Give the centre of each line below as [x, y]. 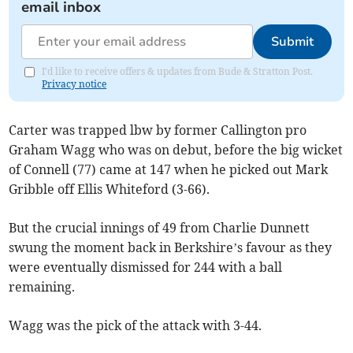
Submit [292, 42]
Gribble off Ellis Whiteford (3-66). [110, 190]
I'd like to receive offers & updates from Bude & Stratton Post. [178, 72]
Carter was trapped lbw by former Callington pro [158, 130]
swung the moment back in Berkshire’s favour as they [171, 248]
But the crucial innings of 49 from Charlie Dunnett [160, 228]
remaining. [42, 287]
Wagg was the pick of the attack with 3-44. [136, 326]
